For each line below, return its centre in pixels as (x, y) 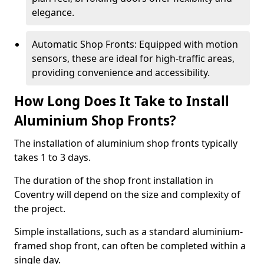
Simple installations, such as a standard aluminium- (128, 232)
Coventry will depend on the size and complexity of (127, 194)
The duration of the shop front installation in (114, 180)
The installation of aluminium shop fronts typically (126, 143)
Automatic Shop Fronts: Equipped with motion (135, 44)
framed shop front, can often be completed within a (130, 246)
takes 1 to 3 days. (52, 157)
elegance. (53, 12)
